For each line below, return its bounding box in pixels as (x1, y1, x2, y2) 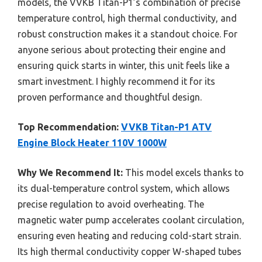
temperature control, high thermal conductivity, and (18, 12, 237, 23)
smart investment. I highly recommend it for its (18, 75, 215, 87)
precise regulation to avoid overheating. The (18, 198, 204, 209)
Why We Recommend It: (18, 167, 123, 178)
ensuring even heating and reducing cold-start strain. (18, 230, 241, 241)
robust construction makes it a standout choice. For (18, 28, 237, 39)
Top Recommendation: (18, 121, 119, 132)
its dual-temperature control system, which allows (18, 182, 230, 194)
